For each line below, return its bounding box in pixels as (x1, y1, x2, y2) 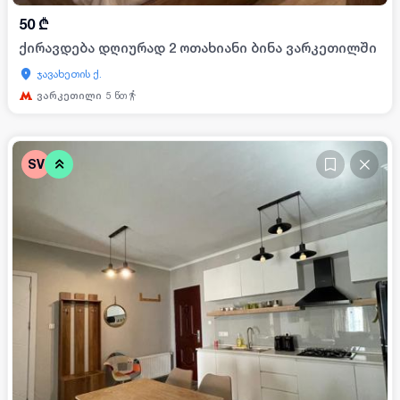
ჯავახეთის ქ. (37, 66, 102, 80)
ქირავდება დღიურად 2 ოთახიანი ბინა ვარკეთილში (19, 39, 377, 55)
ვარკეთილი (37, 89, 102, 102)
